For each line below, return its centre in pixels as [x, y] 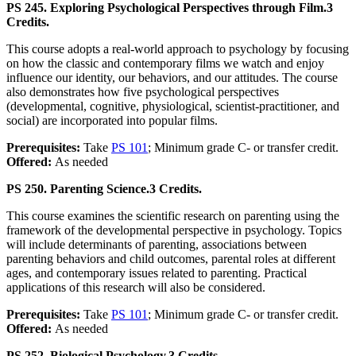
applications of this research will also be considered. [136, 288]
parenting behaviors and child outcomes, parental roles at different [171, 259]
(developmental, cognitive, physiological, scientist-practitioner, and [173, 106]
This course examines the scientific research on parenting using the [173, 216]
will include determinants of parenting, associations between [157, 245]
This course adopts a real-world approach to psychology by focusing [178, 49]
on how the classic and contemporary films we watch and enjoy [165, 64]
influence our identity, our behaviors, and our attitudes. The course [172, 78]
